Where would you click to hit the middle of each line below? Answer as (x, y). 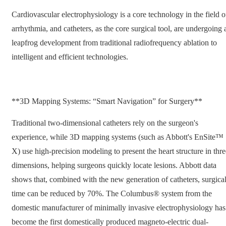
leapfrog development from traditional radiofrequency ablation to (114, 43)
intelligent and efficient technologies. (70, 57)
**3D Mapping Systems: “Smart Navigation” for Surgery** (107, 101)
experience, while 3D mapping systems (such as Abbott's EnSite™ (118, 137)
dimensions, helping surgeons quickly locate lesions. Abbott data (114, 165)
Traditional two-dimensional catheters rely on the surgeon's (105, 123)
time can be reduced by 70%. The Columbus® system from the (112, 194)
